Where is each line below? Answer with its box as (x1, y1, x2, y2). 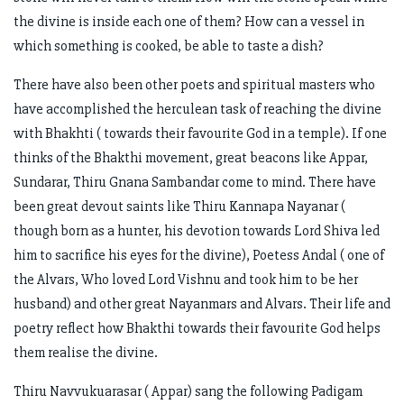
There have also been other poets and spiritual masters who (14, 75, 375, 94)
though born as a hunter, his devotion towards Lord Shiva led (14, 221, 380, 240)
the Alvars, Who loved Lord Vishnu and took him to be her (14, 270, 358, 289)
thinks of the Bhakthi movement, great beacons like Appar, (14, 148, 368, 167)
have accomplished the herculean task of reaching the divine (14, 99, 381, 118)
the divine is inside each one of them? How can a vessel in (14, 12, 364, 31)
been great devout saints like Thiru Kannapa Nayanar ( (14, 197, 345, 216)
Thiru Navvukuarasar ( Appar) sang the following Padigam (14, 381, 363, 400)
